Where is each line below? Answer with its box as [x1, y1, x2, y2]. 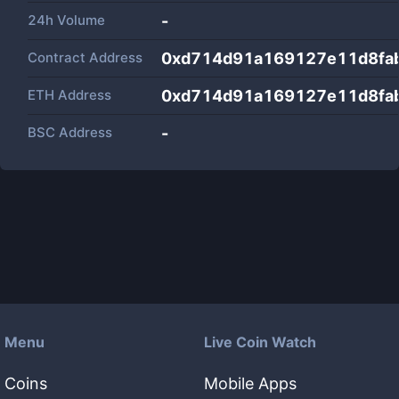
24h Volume [28, 12, 105, 28]
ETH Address [28, 86, 111, 103]
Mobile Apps [204, 374, 297, 393]
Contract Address [28, 49, 142, 66]
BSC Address [28, 124, 112, 141]
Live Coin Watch [204, 333, 316, 351]
